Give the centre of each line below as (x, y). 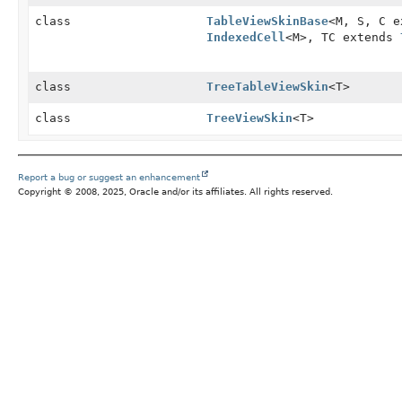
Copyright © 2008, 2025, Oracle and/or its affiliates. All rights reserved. (175, 192)
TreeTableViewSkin (267, 87)
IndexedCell (245, 37)
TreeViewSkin (249, 118)
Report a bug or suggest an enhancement (109, 177)
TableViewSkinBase (267, 21)
